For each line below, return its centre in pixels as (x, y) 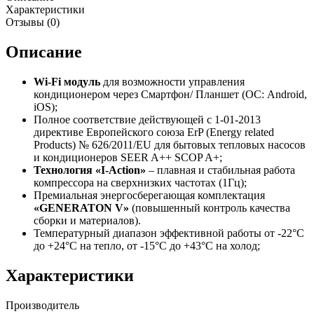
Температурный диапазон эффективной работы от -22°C (169, 233)
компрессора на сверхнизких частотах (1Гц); (140, 182)
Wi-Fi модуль (67, 81)
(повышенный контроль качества (210, 207)
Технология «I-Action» (90, 170)
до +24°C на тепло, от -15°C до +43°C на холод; (147, 245)
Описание (44, 52)
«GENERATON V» (81, 207)
